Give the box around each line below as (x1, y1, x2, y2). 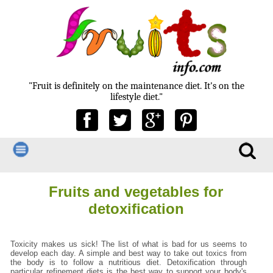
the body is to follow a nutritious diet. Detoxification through (10, 257, 247, 267)
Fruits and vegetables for (49, 183, 224, 200)
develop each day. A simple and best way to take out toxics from (10, 248, 247, 258)
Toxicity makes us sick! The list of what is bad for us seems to (10, 239, 247, 249)
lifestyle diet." (110, 91, 163, 103)
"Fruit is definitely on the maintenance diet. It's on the (28, 80, 244, 92)
